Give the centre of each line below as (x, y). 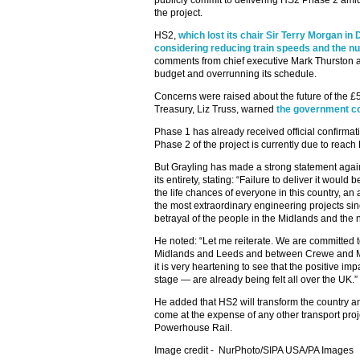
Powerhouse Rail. (193, 328)
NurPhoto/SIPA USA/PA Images (286, 350)
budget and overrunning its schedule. (235, 74)
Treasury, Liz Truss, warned (215, 109)
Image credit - (186, 350)
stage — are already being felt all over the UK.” (256, 280)
